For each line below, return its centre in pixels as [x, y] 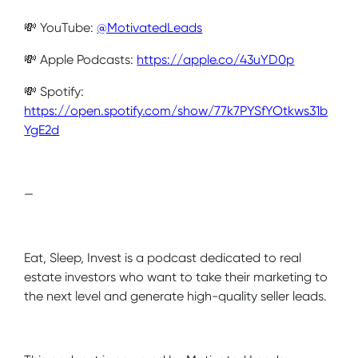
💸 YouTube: [61, 27]
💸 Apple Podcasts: [81, 59]
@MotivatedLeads [150, 27]
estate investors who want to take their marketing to [176, 276]
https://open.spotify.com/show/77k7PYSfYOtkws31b [176, 110]
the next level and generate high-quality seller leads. [176, 296]
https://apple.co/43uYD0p [216, 59]
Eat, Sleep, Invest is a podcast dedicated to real [163, 257]
